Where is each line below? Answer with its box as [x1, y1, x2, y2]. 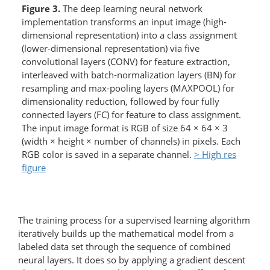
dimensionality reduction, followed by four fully [22, 95, 219, 107]
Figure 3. [22, 2, 60, 14]
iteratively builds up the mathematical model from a [18, 227, 234, 239]
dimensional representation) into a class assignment [22, 29, 237, 41]
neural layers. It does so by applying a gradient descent [18, 253, 245, 266]
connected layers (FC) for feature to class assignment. [22, 108, 241, 121]
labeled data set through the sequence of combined [18, 240, 231, 253]
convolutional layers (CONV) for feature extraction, [22, 55, 230, 67]
